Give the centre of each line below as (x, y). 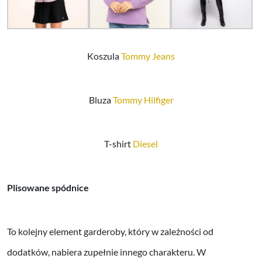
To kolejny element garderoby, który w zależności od (110, 231)
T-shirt (118, 143)
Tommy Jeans (148, 56)
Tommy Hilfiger (143, 99)
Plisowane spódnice (48, 187)
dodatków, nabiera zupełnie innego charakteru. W (106, 251)
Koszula (104, 56)
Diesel (145, 143)
